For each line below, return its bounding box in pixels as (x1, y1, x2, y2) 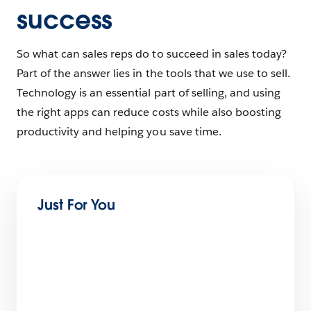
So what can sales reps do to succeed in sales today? (17, 47, 287, 62)
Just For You (37, 196, 116, 215)
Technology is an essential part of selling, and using (17, 85, 281, 101)
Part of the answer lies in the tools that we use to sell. (17, 66, 291, 81)
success (17, 3, 113, 35)
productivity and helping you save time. (17, 124, 224, 140)
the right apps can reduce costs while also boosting (17, 105, 281, 120)
